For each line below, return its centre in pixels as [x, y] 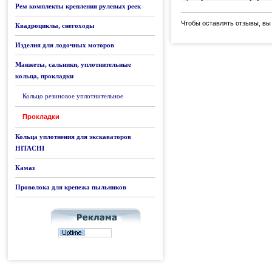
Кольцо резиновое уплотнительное [73, 96]
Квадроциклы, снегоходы [55, 25]
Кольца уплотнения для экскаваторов [73, 137]
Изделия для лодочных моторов [65, 45]
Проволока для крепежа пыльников [71, 187]
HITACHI [30, 148]
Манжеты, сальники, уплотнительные [73, 64]
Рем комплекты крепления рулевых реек [78, 6]
